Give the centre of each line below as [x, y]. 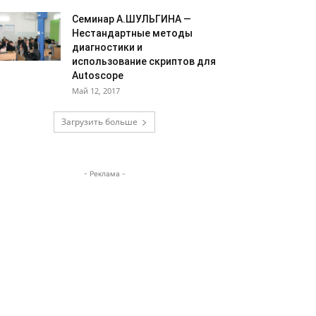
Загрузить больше [99, 122]
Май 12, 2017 [96, 91]
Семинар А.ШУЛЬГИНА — [132, 19]
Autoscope [98, 75]
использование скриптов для [144, 61]
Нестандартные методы [132, 33]
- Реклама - [104, 174]
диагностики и [107, 47]
